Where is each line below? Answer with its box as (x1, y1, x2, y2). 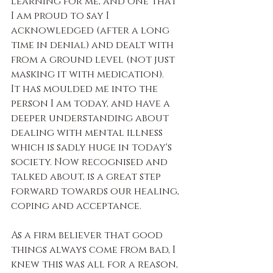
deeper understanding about (11, 111, 171, 125)
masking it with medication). (11, 67, 164, 81)
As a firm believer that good (11, 228, 165, 242)
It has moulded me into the (11, 82, 160, 96)
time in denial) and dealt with (11, 38, 176, 52)
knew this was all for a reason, (11, 257, 180, 271)
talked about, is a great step (11, 169, 163, 183)
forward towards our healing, (11, 184, 182, 198)
